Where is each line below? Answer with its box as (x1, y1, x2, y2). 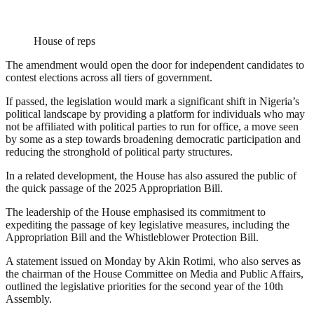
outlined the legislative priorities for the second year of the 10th (6, 280, 283, 293)
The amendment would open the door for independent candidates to (6, 59, 304, 71)
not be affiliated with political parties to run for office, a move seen (6, 121, 299, 133)
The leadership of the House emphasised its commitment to (6, 206, 266, 219)
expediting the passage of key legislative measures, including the (6, 219, 289, 231)
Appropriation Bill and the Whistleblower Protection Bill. (6, 231, 259, 244)
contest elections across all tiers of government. (6, 71, 212, 84)
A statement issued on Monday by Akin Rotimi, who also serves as (6, 255, 301, 268)
